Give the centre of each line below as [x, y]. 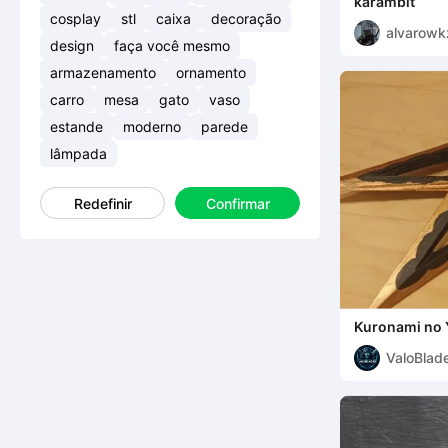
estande [76, 126]
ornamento [211, 72]
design [72, 45]
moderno [152, 126]
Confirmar [237, 203]
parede [224, 126]
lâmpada [78, 153]
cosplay [75, 18]
